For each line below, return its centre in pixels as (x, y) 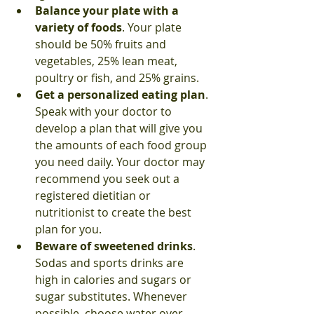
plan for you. (70, 229)
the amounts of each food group (122, 145)
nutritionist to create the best (115, 212)
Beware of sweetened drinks (114, 246)
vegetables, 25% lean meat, (108, 61)
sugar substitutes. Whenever (112, 296)
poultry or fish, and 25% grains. (118, 78)
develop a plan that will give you (120, 128)
